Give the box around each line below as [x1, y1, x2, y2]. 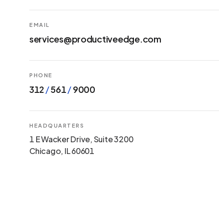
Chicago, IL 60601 [29, 146, 94, 156]
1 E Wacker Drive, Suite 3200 [29, 134, 133, 144]
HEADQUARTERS [29, 122, 85, 129]
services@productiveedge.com [29, 33, 161, 44]
